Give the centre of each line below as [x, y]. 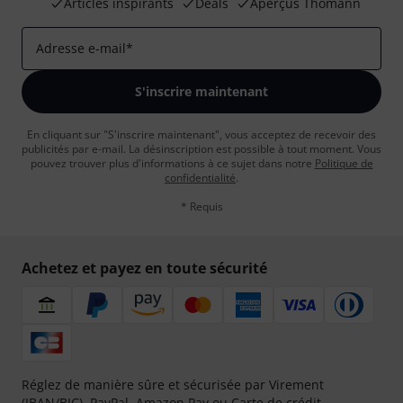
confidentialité [200, 178]
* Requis [201, 206]
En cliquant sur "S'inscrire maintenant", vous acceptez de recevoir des [201, 134]
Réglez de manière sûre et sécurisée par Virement [173, 385]
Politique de [344, 163]
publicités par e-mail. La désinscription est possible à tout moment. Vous [201, 149]
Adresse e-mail [81, 48]
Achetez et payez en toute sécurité [144, 268]
